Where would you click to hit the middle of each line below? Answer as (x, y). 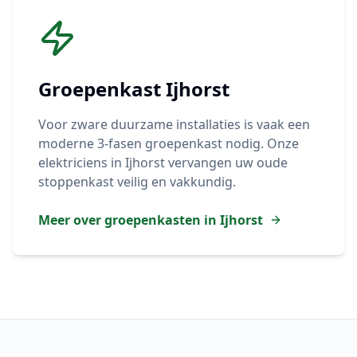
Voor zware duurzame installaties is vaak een (174, 124)
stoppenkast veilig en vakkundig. (137, 182)
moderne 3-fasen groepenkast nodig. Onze (169, 143)
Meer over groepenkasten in (129, 220)
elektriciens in (82, 163)
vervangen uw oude (226, 163)
